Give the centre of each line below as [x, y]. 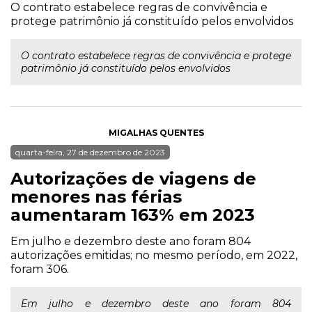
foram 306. [40, 269]
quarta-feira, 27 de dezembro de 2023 [90, 152]
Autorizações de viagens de [133, 179]
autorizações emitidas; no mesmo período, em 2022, [154, 255]
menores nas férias [96, 197]
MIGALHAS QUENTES [156, 133]
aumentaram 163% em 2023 [133, 215]
